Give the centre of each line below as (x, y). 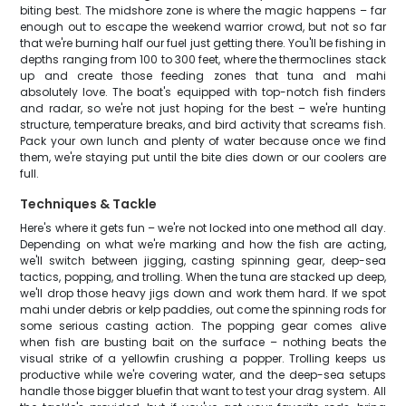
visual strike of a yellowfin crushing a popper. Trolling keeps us (203, 358)
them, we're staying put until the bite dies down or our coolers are (203, 157)
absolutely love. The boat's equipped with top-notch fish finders (203, 92)
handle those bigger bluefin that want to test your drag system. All (203, 391)
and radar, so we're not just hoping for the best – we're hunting (203, 108)
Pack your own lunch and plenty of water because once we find (203, 141)
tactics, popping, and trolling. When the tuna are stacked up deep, (203, 277)
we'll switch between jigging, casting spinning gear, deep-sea (203, 261)
